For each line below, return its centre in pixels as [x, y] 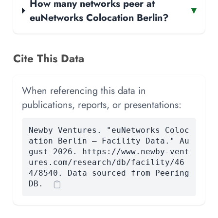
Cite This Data [49, 58]
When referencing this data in [84, 90]
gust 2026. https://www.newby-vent [109, 151]
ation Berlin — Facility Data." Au [109, 141]
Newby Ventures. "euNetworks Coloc [109, 130]
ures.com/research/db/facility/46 [106, 162]
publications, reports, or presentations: [102, 104]
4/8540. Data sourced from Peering [109, 173]
